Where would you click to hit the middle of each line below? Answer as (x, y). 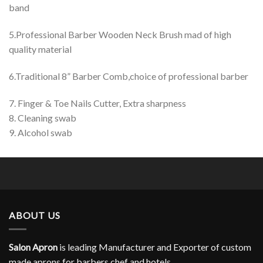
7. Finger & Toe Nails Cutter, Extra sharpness (97, 103)
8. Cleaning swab (43, 117)
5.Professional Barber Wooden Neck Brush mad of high (120, 34)
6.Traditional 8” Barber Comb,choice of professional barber (129, 76)
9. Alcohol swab (41, 132)
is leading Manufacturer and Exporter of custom (154, 247)
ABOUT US (35, 215)
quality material (40, 49)
